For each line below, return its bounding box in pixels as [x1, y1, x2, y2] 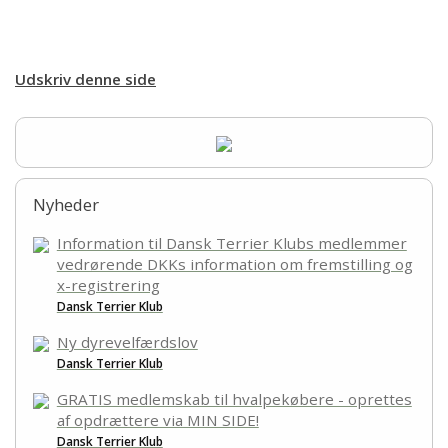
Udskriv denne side [15, 68, 156, 89]
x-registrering [56, 275, 160, 296]
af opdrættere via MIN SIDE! [56, 410, 259, 431]
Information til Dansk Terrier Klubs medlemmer [56, 233, 407, 254]
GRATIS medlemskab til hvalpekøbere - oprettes [56, 389, 412, 410]
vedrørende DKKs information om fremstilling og [56, 254, 413, 275]
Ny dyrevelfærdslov [56, 332, 198, 353]
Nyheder [32, 193, 99, 217]
